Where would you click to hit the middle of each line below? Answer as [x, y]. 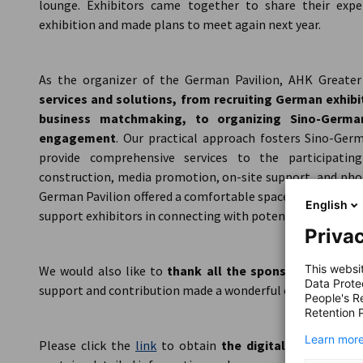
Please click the [88, 345]
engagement [77, 138]
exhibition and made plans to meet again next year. [181, 24]
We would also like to [103, 271]
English [327, 204]
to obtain [189, 345]
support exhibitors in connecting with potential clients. [194, 216]
